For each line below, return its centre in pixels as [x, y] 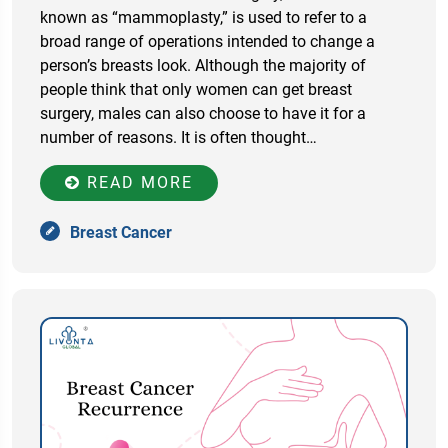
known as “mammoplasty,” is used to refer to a [203, 17]
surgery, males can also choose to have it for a [203, 113]
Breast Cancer [121, 232]
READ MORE [137, 182]
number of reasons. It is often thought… [178, 137]
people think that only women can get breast [196, 89]
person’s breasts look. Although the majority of [203, 65]
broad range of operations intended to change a [207, 41]
